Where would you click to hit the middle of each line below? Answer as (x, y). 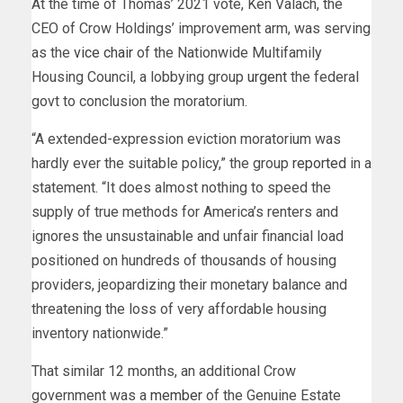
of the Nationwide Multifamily (228, 53)
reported (319, 164)
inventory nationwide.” (100, 334)
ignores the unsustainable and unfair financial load (188, 237)
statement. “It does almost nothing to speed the (181, 188)
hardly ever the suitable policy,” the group (162, 164)
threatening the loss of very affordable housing (179, 309)
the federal (323, 77)
